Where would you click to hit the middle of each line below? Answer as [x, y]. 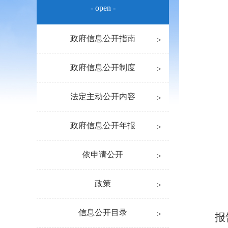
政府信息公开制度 [103, 67]
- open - [103, 8]
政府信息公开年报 [103, 125]
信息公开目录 [103, 212]
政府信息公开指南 [103, 38]
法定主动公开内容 [103, 96]
